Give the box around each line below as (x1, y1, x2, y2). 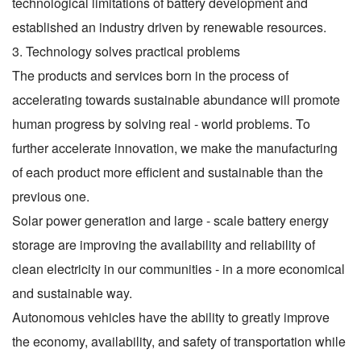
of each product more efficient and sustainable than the (12, 162, 323, 181)
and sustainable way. (12, 283, 132, 302)
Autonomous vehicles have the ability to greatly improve (12, 307, 330, 326)
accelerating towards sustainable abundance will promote (12, 89, 340, 109)
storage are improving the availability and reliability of (12, 234, 315, 254)
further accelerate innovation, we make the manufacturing (12, 138, 338, 157)
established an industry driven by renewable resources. (12, 17, 326, 36)
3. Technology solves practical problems (12, 41, 240, 60)
